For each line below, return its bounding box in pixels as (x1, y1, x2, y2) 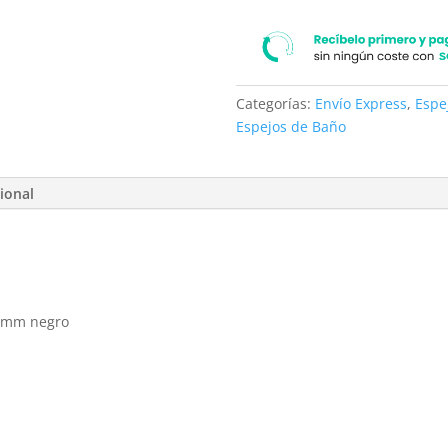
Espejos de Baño (236, 117, 347, 137)
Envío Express (315, 94, 408, 114)
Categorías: (236, 94, 316, 114)
